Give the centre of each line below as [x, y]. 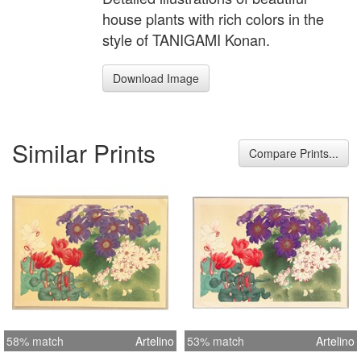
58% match [35, 340]
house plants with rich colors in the [213, 19]
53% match [216, 340]
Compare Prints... [294, 153]
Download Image [156, 79]
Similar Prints [84, 152]
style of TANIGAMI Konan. [186, 40]
